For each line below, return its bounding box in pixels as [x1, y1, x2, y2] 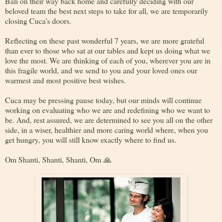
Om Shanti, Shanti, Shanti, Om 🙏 [5, 154, 111, 165]
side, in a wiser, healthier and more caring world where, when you [5, 124, 208, 135]
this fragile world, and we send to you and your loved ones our [5, 65, 197, 76]
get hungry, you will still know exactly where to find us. [5, 134, 176, 145]
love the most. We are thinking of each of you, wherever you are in [5, 55, 211, 66]
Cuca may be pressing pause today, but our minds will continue [5, 95, 202, 106]
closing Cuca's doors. [5, 15, 71, 26]
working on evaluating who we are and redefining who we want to [5, 105, 210, 115]
